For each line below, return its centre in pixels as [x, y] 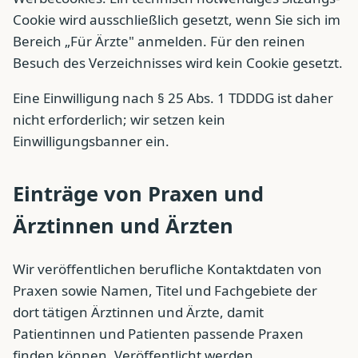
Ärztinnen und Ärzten [123, 225]
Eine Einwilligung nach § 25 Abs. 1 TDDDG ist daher [173, 97]
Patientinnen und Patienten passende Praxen [158, 334]
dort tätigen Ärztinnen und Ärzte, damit [138, 312]
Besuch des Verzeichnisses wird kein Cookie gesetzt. [178, 62]
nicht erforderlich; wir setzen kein [119, 119]
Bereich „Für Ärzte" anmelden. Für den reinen [159, 41]
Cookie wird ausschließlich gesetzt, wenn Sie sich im [177, 19]
